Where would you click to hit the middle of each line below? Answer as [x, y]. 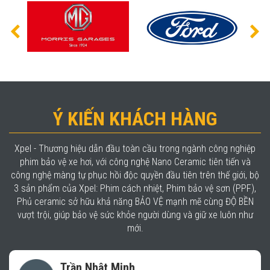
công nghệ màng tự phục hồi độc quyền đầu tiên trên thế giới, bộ [135, 175]
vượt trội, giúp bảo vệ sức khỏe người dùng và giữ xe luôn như [135, 215]
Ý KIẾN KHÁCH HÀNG [135, 118]
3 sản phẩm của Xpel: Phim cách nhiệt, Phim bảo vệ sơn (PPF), [135, 188]
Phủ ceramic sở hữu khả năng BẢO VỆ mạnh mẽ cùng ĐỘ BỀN [135, 201]
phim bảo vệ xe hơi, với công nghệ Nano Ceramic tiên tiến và [135, 162]
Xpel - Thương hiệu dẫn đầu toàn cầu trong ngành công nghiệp [135, 148]
